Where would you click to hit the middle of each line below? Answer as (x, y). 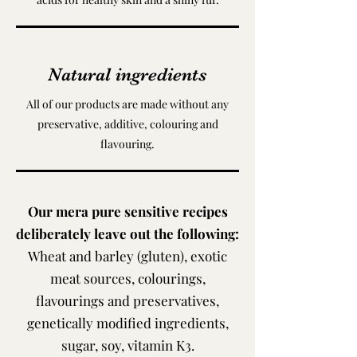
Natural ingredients (127, 75)
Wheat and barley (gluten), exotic (127, 256)
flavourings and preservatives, (127, 300)
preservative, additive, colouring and (127, 124)
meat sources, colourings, (127, 278)
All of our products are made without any (127, 104)
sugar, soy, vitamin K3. (127, 345)
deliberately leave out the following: (127, 233)
